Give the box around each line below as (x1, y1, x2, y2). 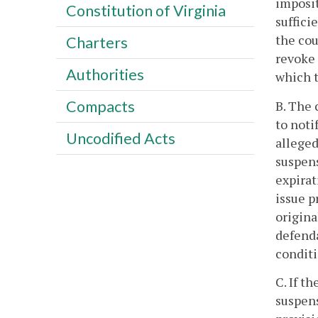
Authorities (65, 65, 144, 84)
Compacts (65, 97, 135, 116)
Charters (65, 33, 128, 52)
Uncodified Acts (65, 128, 175, 148)
